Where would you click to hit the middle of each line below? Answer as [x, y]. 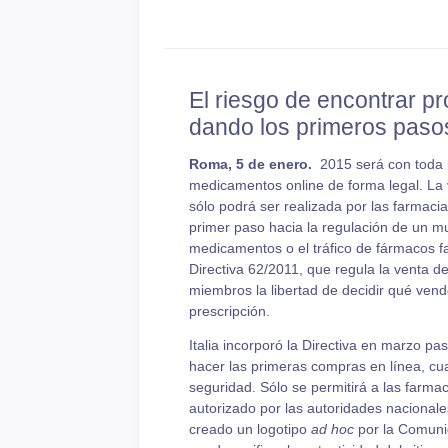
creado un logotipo [249, 429]
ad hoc [332, 429]
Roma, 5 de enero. [250, 164]
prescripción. [231, 311]
